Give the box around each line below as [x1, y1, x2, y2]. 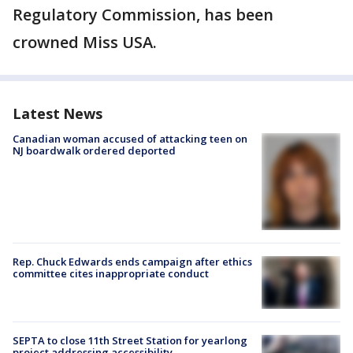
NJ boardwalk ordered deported [13, 143, 176, 158]
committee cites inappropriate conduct [13, 266, 209, 281]
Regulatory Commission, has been [13, 4, 273, 25]
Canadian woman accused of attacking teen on [13, 132, 247, 146]
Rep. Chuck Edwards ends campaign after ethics [13, 254, 252, 269]
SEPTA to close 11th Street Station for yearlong [13, 333, 247, 347]
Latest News [13, 104, 102, 123]
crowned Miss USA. [13, 32, 157, 53]
